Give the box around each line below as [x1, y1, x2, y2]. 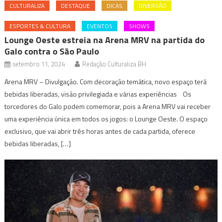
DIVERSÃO [139, 1, 167, 11]
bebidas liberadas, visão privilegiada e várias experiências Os [4, 89, 192, 100]
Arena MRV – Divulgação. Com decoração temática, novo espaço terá [4, 76, 207, 87]
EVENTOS [87, 21, 113, 31]
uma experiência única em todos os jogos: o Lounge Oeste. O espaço [4, 113, 208, 124]
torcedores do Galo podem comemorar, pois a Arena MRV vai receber [4, 101, 211, 112]
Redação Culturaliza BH [82, 59, 147, 69]
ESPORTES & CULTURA [9, 21, 71, 31]
